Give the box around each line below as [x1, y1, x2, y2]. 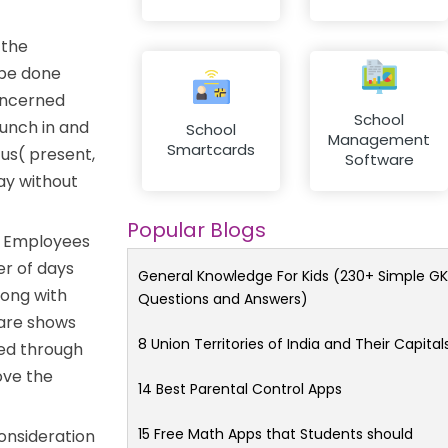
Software [344, 149, 414, 171]
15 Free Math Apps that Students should [138, 423, 413, 444]
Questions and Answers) [138, 288, 308, 309]
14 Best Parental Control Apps [138, 378, 342, 399]
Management [328, 129, 430, 151]
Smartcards [167, 139, 255, 161]
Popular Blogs [127, 215, 266, 244]
